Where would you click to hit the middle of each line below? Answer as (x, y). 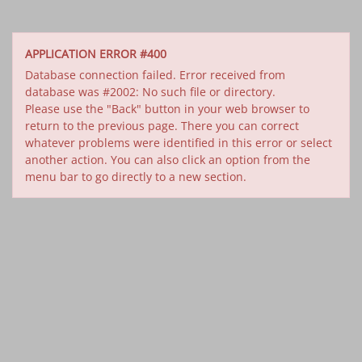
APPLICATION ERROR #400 (96, 54)
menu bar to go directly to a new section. (136, 177)
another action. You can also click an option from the (168, 160)
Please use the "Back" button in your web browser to (167, 109)
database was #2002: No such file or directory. (150, 92)
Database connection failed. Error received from (155, 75)
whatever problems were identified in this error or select (179, 143)
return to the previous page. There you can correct (162, 126)
